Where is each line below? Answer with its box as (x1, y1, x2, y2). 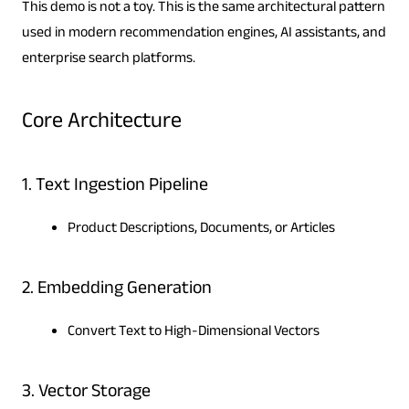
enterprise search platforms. (21, 47, 195, 73)
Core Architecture (21, 105, 182, 143)
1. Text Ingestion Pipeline (21, 172, 208, 204)
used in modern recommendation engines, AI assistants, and (21, 22, 386, 47)
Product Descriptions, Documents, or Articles (67, 217, 335, 243)
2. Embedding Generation (21, 275, 212, 307)
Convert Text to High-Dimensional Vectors (67, 320, 320, 346)
